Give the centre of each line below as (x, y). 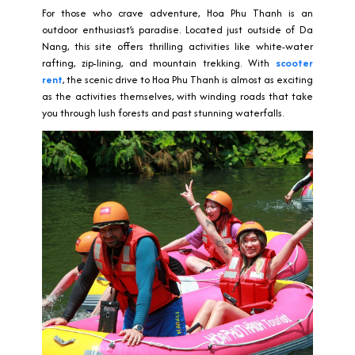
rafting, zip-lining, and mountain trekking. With (159, 63)
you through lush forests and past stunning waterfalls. (163, 113)
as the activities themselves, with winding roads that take (177, 97)
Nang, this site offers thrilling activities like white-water (177, 47)
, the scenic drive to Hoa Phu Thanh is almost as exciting (188, 80)
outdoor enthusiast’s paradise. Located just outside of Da (177, 30)
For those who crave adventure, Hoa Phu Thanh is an (177, 13)
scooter (294, 63)
